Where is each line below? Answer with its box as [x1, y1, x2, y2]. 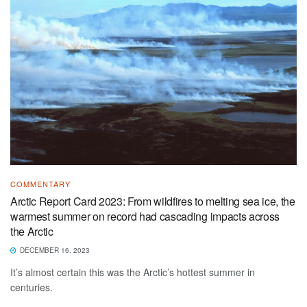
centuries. [10, 280, 53, 294]
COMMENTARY [10, 177, 71, 189]
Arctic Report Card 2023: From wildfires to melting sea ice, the [10, 193, 295, 209]
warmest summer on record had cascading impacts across [10, 208, 280, 224]
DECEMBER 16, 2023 [18, 245, 90, 255]
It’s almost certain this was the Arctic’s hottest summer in [10, 265, 255, 279]
